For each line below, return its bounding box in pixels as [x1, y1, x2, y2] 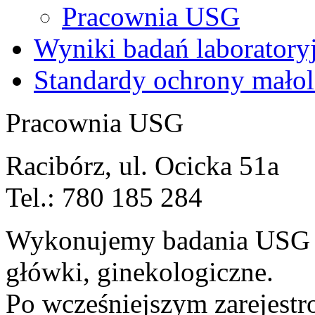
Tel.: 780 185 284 [6, 182, 202, 213]
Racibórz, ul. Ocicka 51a [6, 150, 279, 181]
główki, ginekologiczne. [6, 257, 274, 288]
